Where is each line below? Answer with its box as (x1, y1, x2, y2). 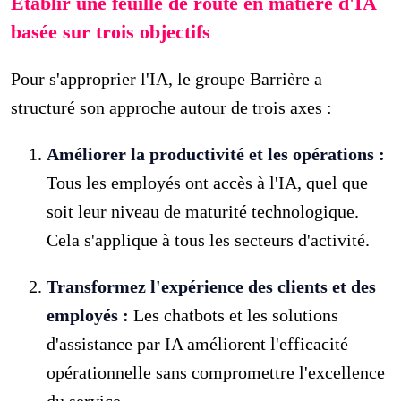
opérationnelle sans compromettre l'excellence (47, 362, 386, 382)
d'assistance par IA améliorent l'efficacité (47, 333, 349, 354)
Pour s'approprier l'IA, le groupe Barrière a (11, 68, 323, 89)
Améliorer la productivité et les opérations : (47, 143, 386, 164)
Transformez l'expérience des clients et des (47, 276, 377, 296)
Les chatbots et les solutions (129, 304, 339, 325)
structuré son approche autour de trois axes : (11, 97, 333, 117)
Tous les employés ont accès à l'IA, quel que (47, 172, 369, 192)
